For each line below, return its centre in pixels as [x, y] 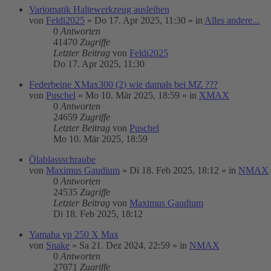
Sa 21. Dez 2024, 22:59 [125, 245]
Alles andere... [232, 20]
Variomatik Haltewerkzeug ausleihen [99, 9]
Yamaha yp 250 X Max [74, 234]
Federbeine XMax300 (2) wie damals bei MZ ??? [123, 84]
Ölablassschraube [62, 159]
